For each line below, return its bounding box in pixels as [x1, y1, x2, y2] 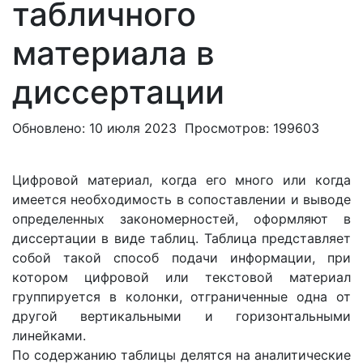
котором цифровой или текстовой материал [12, 269, 351, 285]
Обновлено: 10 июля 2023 [12, 120, 181, 136]
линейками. [12, 327, 86, 344]
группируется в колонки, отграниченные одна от [12, 288, 351, 305]
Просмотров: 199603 [185, 120, 319, 136]
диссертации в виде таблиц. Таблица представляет [12, 230, 351, 246]
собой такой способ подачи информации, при [12, 250, 351, 266]
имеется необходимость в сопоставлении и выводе [12, 191, 351, 207]
